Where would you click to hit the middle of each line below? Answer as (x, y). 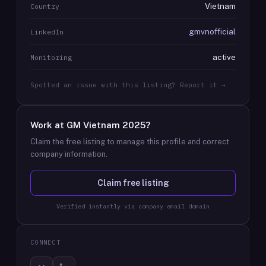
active (224, 57)
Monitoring (51, 57)
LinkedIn (47, 32)
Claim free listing (133, 183)
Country (45, 6)
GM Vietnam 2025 (106, 125)
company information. (69, 154)
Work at (48, 125)
